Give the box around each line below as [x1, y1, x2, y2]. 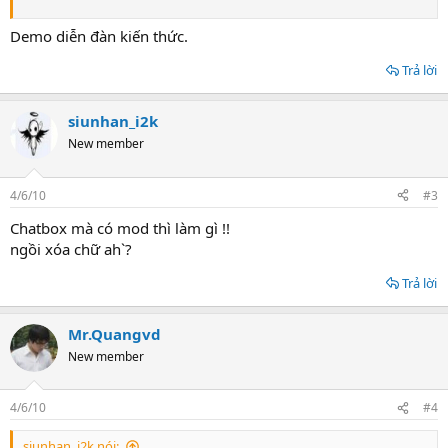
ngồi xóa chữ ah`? [10, 238, 132, 259]
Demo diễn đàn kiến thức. [10, 26, 188, 46]
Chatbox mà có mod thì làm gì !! [10, 217, 230, 238]
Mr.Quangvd [68, 323, 161, 344]
